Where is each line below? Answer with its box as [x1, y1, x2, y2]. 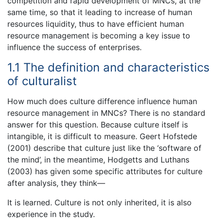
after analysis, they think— [7, 178, 105, 188]
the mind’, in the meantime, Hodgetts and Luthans [7, 154, 189, 164]
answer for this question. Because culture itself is [7, 119, 188, 129]
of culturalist [7, 74, 77, 89]
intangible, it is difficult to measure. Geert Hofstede [7, 131, 197, 141]
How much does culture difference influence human [7, 96, 197, 106]
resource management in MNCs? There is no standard [7, 108, 205, 118]
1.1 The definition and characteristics [7, 60, 210, 75]
